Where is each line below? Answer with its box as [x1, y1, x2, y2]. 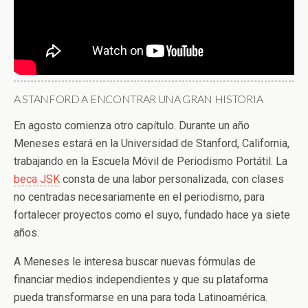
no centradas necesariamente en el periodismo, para [14, 190, 265, 204]
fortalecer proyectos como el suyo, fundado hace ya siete [14, 208, 290, 222]
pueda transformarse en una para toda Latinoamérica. [14, 291, 267, 305]
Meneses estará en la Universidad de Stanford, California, [14, 137, 289, 151]
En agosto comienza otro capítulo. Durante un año [14, 119, 250, 133]
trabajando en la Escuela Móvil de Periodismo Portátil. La [14, 155, 287, 168]
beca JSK [14, 173, 60, 186]
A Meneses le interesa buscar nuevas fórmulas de [14, 255, 256, 269]
